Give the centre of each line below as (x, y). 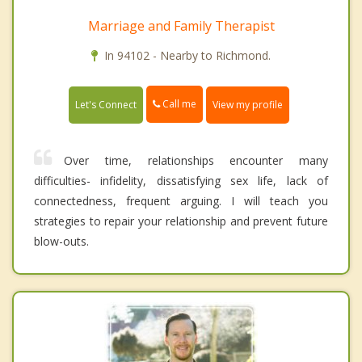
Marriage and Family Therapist (181, 26)
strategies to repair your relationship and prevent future (181, 221)
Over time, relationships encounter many (196, 160)
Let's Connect (106, 104)
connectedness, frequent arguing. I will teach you (181, 200)
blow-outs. (61, 241)
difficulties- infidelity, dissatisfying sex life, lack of (181, 180)
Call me (178, 104)
